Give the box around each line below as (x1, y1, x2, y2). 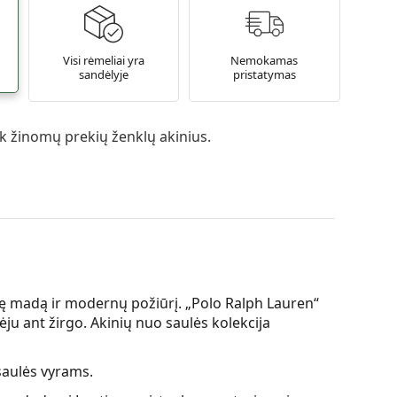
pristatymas (232, 66, 296, 83)
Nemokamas (230, 52, 299, 69)
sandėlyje (78, 66, 128, 83)
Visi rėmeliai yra (62, 52, 144, 69)
